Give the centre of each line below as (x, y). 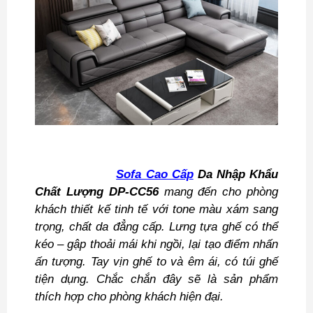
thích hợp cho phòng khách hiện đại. (129, 296)
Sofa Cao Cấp (155, 174)
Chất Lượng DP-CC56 (97, 191)
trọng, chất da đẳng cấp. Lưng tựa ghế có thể (156, 226)
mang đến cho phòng (218, 191)
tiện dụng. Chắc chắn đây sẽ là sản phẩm (156, 279)
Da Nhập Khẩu (235, 174)
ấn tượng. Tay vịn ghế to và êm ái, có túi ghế (156, 261)
